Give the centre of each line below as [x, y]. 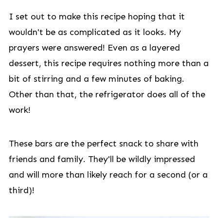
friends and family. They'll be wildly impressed [102, 159]
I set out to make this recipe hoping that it [97, 17]
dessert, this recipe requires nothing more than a [109, 63]
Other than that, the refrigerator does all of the [107, 94]
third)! [21, 190]
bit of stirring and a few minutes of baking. [96, 79]
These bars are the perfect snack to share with [103, 144]
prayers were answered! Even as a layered [94, 48]
